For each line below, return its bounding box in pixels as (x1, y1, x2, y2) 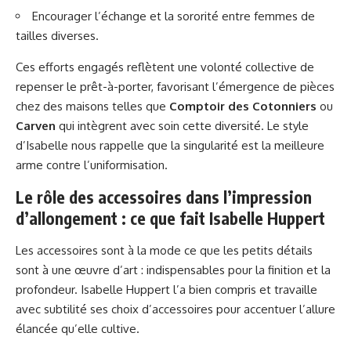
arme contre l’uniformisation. (16, 157, 168, 173)
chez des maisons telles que (16, 99, 169, 114)
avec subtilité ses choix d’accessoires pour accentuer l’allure (16, 302, 335, 317)
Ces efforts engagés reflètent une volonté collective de (16, 60, 314, 75)
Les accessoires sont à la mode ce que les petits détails (16, 243, 313, 259)
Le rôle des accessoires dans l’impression (16, 186, 312, 208)
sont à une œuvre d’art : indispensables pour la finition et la (16, 262, 331, 278)
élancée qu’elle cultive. (16, 321, 139, 337)
